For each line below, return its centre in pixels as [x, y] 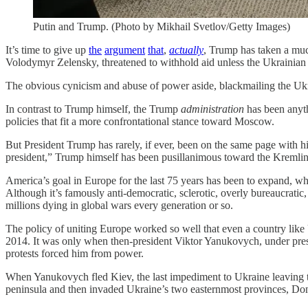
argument [125, 50]
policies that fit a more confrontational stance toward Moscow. [140, 122]
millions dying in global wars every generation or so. [119, 206]
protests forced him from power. [75, 254]
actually [186, 50]
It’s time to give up [47, 50]
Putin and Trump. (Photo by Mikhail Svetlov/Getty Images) [162, 27]
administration [212, 109]
